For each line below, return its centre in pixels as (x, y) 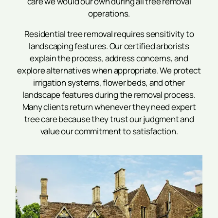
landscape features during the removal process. (109, 94)
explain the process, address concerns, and (109, 58)
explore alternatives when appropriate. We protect (109, 70)
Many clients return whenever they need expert (109, 107)
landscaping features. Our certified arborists (109, 46)
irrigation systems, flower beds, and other (109, 82)
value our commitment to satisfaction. (109, 131)
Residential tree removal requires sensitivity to (109, 34)
